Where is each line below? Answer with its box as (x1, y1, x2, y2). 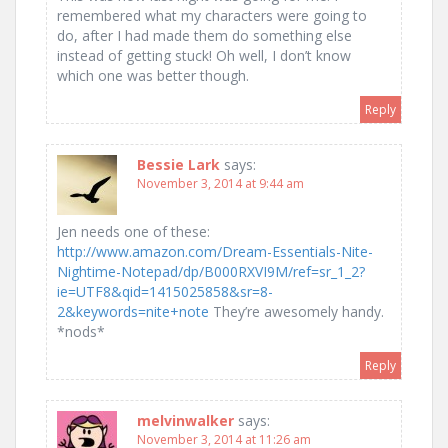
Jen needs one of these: (57, 222, 210, 242)
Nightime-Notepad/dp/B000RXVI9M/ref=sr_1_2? (57, 262, 365, 282)
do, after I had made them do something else (57, 26, 352, 46)
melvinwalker (137, 411, 234, 431)
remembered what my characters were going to (57, 6, 367, 26)
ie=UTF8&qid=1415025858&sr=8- (57, 282, 273, 302)
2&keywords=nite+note (57, 302, 209, 322)
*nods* (57, 322, 105, 342)
